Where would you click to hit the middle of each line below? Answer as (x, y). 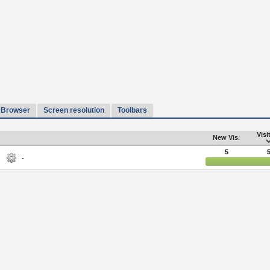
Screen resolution (74, 110)
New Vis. (226, 137)
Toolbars (132, 110)
